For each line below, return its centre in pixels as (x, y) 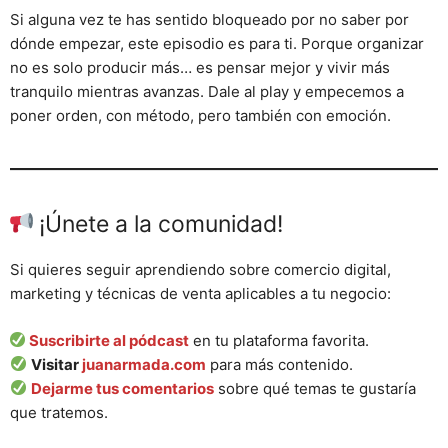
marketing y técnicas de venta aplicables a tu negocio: (200, 294)
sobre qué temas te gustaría (315, 388)
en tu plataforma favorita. (279, 340)
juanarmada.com (144, 364)
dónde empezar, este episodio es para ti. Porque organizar (217, 44)
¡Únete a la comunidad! (158, 224)
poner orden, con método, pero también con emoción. (200, 116)
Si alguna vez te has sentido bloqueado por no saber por (209, 20)
